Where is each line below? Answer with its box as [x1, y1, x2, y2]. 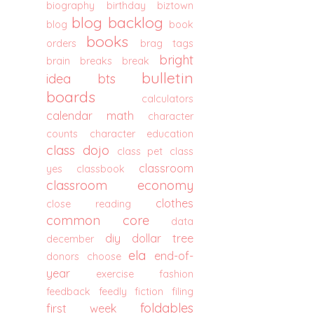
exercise [95, 268, 134, 280]
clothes [156, 196, 193, 210]
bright [159, 52, 193, 68]
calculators [142, 93, 193, 105]
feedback [46, 285, 90, 298]
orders [46, 37, 76, 50]
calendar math [46, 109, 134, 123]
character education [89, 128, 193, 140]
